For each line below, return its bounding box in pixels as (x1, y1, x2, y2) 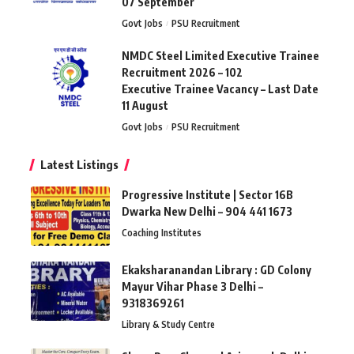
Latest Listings (40, 156, 119, 171)
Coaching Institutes (122, 226, 201, 239)
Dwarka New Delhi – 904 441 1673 (122, 204, 292, 218)
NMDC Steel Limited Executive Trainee (122, 48, 319, 62)
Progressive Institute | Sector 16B (122, 187, 293, 201)
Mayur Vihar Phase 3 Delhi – (122, 279, 263, 293)
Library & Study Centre (122, 318, 215, 330)
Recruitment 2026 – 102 (122, 65, 243, 79)
